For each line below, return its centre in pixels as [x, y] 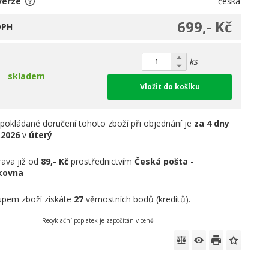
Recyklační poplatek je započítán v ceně [98, 221]
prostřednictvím [102, 162]
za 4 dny [212, 124]
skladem [27, 76]
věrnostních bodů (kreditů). [137, 199]
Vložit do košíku [170, 87]
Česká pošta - [165, 162]
